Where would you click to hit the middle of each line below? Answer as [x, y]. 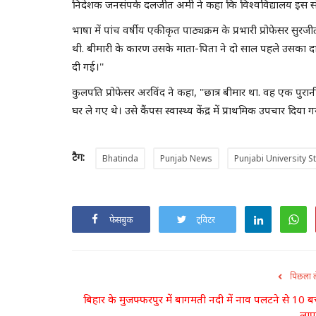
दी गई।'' [88, 66]
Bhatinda [120, 158]
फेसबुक [121, 219]
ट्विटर [206, 219]
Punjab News [186, 158]
